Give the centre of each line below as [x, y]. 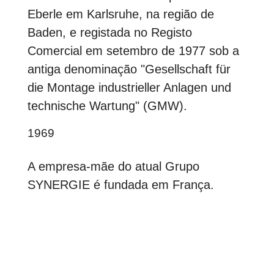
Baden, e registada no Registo [109, 33]
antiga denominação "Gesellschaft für [129, 69]
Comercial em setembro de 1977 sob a [133, 51]
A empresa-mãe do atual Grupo [113, 167]
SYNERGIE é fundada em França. [120, 185]
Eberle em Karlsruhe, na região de [120, 14]
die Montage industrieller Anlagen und [129, 88]
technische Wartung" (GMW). [107, 106]
